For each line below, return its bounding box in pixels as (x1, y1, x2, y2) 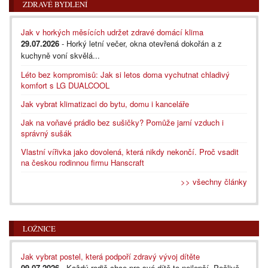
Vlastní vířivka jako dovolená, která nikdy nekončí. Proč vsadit (21, 145, 239, 157)
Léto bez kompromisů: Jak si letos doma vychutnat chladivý (21, 68, 230, 80)
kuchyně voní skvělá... (21, 49, 100, 61)
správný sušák (21, 127, 72, 139)
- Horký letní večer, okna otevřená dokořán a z (59, 37, 222, 49)
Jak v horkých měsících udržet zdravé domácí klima (21, 26, 203, 38)
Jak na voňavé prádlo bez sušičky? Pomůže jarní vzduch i (21, 116, 224, 128)
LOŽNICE (23, 223, 56, 234)
